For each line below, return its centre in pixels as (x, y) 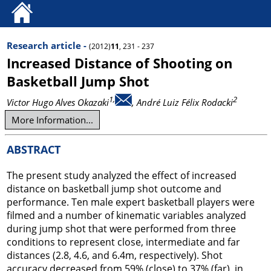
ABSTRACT (34, 149)
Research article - (48, 45)
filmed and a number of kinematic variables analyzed (126, 215)
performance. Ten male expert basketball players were (131, 202)
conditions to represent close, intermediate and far (123, 242)
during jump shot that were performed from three (121, 229)
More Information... (52, 120)
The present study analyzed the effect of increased (122, 175)
